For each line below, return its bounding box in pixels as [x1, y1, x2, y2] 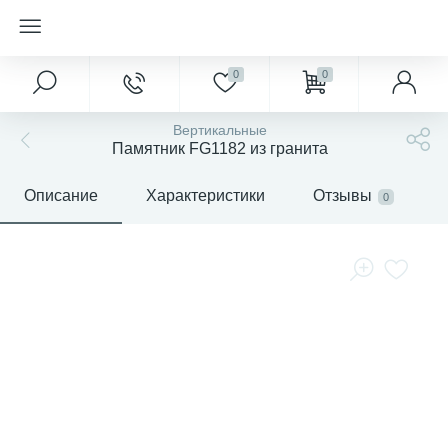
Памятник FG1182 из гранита [112, 140, 328, 157]
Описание [24, 187, 98, 204]
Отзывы [313, 187, 372, 204]
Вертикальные [173, 122, 267, 138]
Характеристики [146, 187, 265, 204]
